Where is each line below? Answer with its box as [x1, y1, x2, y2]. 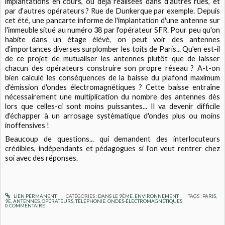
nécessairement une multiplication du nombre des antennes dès [5, 92, 220, 101]
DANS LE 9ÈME [97, 193, 133, 199]
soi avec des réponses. [5, 154, 80, 163]
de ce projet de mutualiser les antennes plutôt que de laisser [5, 54, 220, 63]
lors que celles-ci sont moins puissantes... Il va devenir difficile [5, 102, 220, 111]
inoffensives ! [5, 121, 50, 130]
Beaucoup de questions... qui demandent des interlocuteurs [5, 135, 220, 144]
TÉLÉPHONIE [75, 198, 106, 204]
